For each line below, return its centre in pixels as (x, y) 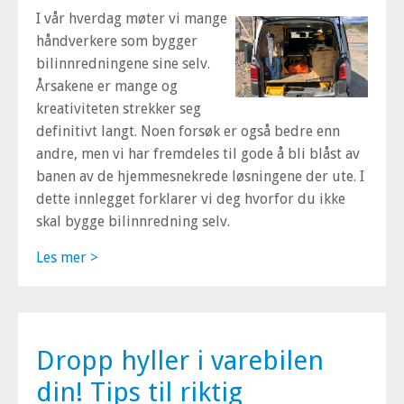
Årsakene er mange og (107, 86)
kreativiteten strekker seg (119, 109)
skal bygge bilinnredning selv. (133, 221)
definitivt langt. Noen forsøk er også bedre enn (188, 131)
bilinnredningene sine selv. (123, 64)
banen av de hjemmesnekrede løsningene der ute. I (200, 176)
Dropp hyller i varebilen (180, 360)
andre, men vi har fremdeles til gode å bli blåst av (198, 154)
